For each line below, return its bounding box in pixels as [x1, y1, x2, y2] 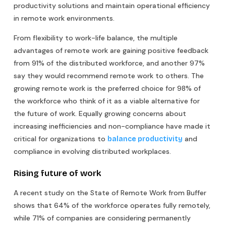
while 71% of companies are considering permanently [14, 213, 191, 222]
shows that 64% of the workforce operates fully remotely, [14, 200, 210, 210]
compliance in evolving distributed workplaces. [14, 146, 171, 156]
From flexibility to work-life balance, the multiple [14, 33, 178, 42]
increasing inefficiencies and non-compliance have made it [14, 121, 210, 131]
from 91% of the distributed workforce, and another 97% [14, 58, 205, 68]
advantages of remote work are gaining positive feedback [14, 45, 208, 55]
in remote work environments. [14, 13, 115, 23]
